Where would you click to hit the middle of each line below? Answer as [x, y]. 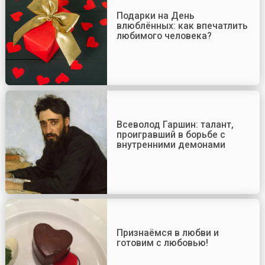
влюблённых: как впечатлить [182, 26]
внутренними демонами [171, 144]
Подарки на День [155, 16]
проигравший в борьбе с [171, 134]
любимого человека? [164, 36]
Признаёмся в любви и [167, 233]
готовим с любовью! [162, 243]
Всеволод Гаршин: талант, [175, 124]
